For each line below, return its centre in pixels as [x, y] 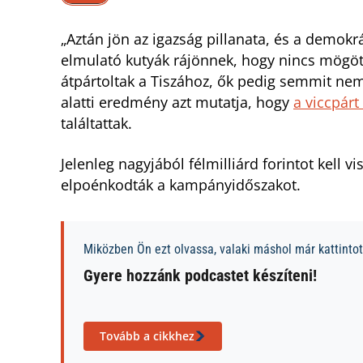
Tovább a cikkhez [147, 336]
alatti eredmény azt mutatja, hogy [177, 102]
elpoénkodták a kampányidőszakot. [181, 185]
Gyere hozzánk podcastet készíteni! [200, 276]
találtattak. [96, 124]
